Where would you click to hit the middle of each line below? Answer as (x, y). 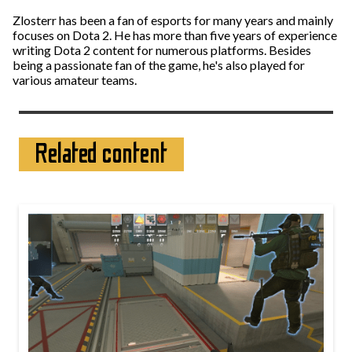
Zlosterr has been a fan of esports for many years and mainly (173, 20)
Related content (101, 154)
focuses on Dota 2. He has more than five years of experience (175, 35)
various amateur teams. (75, 80)
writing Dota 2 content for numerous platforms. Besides (162, 50)
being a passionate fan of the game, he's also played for (159, 65)
